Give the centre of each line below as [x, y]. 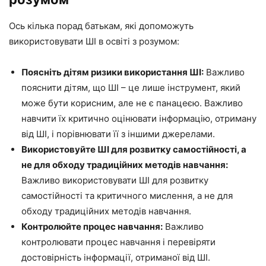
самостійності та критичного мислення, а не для [127, 196]
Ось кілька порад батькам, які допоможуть [101, 26]
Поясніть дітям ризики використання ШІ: [113, 72]
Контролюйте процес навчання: [92, 227]
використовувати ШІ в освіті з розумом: [94, 42]
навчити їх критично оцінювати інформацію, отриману [139, 119]
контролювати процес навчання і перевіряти [118, 242]
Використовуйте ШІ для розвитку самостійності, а [134, 150]
